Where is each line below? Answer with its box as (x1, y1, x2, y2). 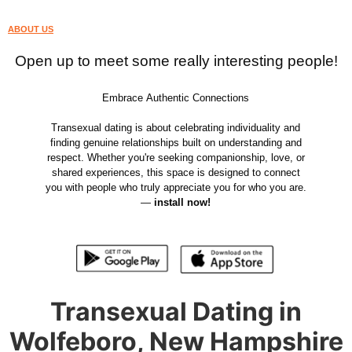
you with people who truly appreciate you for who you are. (45, 181, 306, 193)
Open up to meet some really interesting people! (14, 53, 338, 69)
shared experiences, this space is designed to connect (51, 167, 300, 178)
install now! (154, 196, 211, 208)
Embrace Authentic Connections (102, 92, 250, 104)
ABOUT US (8, 24, 53, 34)
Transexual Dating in (50, 295, 302, 327)
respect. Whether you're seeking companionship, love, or (46, 152, 305, 163)
